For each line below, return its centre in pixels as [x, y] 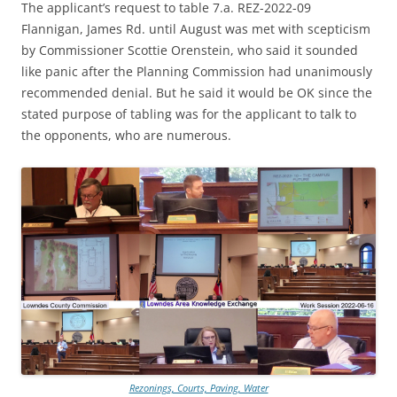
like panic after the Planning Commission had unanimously [197, 72]
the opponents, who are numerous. [126, 136]
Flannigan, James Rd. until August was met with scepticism [196, 29]
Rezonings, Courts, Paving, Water [198, 388]
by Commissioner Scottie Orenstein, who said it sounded [190, 51]
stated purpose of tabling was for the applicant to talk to [189, 114]
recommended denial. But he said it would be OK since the [197, 93]
